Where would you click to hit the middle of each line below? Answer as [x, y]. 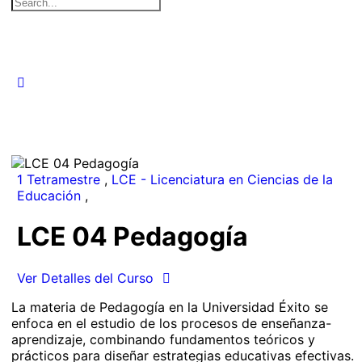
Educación [51, 196]
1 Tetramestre [60, 179]
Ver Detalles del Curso [87, 278]
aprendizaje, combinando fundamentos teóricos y [164, 339]
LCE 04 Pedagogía [132, 237]
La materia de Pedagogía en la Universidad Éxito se [170, 307]
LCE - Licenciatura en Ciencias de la [222, 179]
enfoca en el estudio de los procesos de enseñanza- [172, 323]
